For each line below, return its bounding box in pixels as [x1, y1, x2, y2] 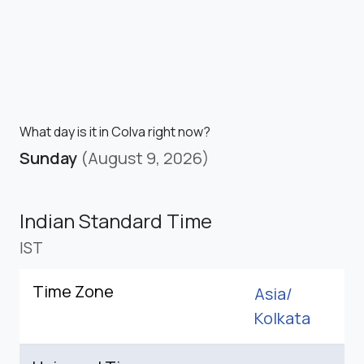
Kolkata [254, 306, 310, 329]
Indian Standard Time [19, 206, 212, 234]
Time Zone [32, 279, 114, 302]
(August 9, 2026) [80, 146, 210, 169]
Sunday [19, 146, 77, 169]
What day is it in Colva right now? [19, 122, 210, 141]
